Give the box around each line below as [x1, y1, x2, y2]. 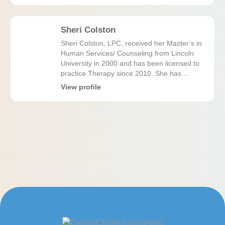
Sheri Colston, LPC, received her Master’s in [61, 39, 202, 47]
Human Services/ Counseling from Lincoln [61, 49, 194, 57]
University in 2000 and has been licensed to [61, 59, 199, 67]
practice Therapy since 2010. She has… [61, 69, 188, 77]
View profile [61, 83, 101, 91]
